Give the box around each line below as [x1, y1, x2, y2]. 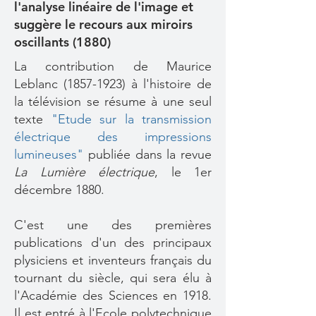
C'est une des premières [14, 217, 212, 233]
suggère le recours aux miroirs [14, 16, 193, 32]
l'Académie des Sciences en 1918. [14, 288, 212, 303]
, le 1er [154, 164, 212, 180]
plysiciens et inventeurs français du [14, 253, 212, 268]
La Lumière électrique [14, 164, 154, 180]
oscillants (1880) [14, 34, 111, 50]
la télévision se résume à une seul [14, 94, 212, 109]
